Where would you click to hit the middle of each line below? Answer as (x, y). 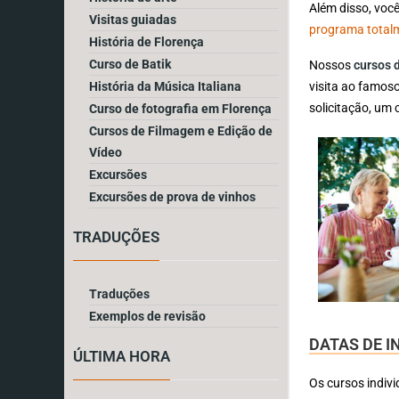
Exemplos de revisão (147, 316)
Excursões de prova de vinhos (172, 196)
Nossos (332, 65)
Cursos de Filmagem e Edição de (181, 130)
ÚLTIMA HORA (122, 356)
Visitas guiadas (133, 19)
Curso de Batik (130, 64)
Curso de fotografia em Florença (180, 108)
